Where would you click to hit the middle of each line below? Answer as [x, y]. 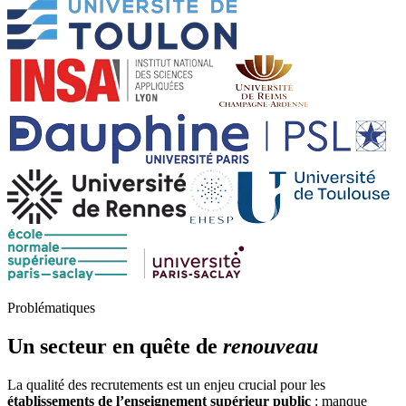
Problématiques [51, 307]
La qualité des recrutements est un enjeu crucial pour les [166, 384]
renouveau [271, 346]
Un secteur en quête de [115, 346]
